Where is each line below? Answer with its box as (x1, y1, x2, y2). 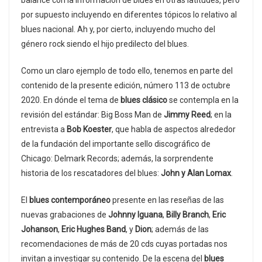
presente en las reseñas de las (111, 195, 224, 205)
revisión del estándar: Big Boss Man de (21, 110, 164, 120)
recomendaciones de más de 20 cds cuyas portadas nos (21, 239, 227, 249)
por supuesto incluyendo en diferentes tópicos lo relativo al (21, 10, 237, 20)
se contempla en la (167, 95, 239, 105)
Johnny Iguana (108, 210, 163, 220)
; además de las (151, 225, 209, 235)
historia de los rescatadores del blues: (21, 168, 161, 178)
